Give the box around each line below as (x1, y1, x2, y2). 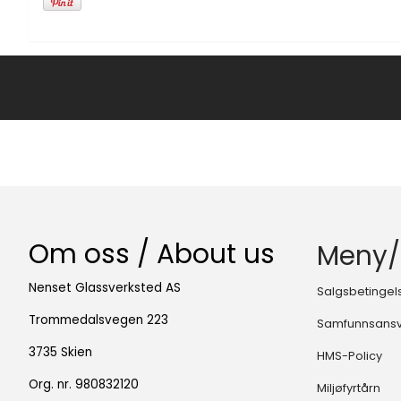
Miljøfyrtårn (317, 380, 380, 396)
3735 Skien (29, 343, 92, 361)
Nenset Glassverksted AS (29, 278, 181, 296)
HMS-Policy (317, 347, 382, 363)
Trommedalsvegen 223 (29, 311, 168, 328)
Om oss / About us (29, 235, 275, 272)
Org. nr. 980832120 (29, 375, 139, 393)
